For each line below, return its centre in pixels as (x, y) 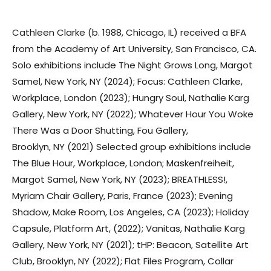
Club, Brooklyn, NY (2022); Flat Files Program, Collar (123, 261)
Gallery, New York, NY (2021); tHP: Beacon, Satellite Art (130, 244)
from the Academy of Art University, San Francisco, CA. (134, 48)
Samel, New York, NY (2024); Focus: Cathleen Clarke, (127, 81)
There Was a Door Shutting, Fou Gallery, (100, 130)
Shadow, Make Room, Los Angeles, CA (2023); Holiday (130, 212)
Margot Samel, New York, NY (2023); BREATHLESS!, (120, 179)
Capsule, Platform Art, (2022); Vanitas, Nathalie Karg (129, 228)
